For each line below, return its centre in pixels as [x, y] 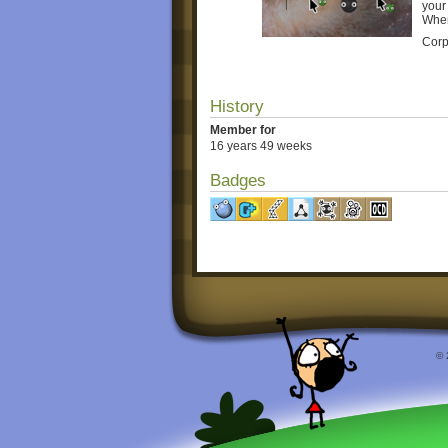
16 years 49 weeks [261, 146]
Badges [238, 181]
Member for [243, 129]
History [237, 106]
